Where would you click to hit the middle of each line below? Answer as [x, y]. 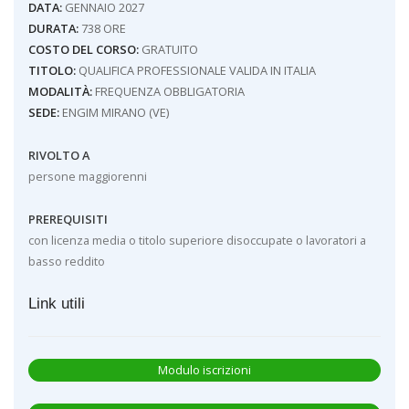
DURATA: [53, 29]
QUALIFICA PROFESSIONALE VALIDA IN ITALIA [195, 71]
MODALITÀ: [60, 92]
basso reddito [66, 261]
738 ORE [102, 29]
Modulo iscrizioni [204, 369]
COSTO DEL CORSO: [83, 50]
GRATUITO [168, 50]
